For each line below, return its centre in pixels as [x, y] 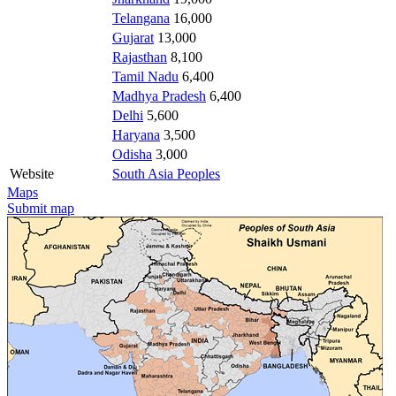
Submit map [41, 208]
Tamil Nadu [145, 76]
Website [32, 173]
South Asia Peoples [166, 173]
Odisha [132, 154]
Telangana [141, 18]
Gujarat [133, 37]
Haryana [136, 134]
